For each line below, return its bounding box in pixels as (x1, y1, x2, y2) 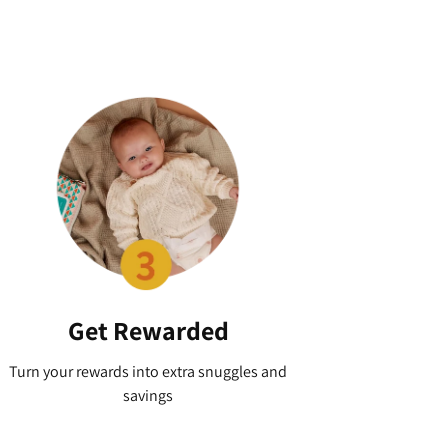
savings (123, 385, 173, 407)
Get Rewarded (67, 313, 229, 348)
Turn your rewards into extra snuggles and (9, 361, 287, 383)
